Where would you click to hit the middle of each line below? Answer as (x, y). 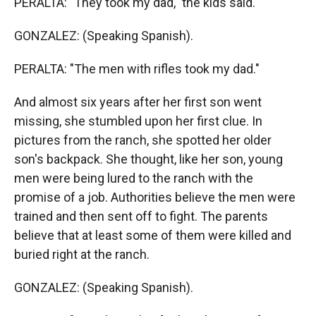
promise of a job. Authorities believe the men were (155, 197)
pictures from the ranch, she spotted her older (143, 140)
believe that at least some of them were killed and (153, 235)
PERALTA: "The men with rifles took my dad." (137, 69)
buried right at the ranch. (82, 254)
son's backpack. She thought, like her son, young (148, 159)
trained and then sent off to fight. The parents (141, 216)
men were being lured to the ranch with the (134, 178)
